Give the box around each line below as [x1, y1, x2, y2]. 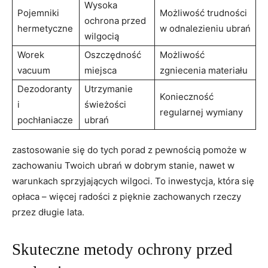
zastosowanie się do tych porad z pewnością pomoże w [12, 144, 246, 156]
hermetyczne [17, 22, 73, 34]
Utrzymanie [84, 83, 133, 95]
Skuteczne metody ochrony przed [12, 240, 233, 258]
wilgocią [84, 30, 119, 42]
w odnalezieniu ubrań [160, 22, 251, 34]
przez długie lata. [12, 206, 84, 218]
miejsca [84, 64, 117, 76]
